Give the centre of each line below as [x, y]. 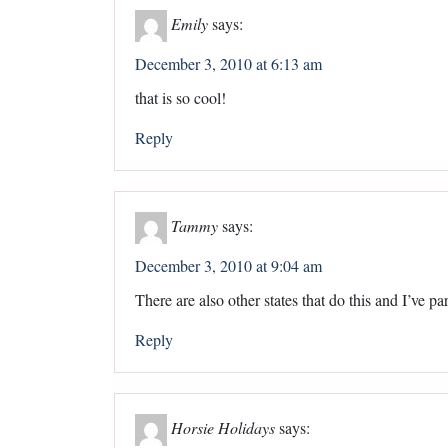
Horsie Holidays [223, 427]
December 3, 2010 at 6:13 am [228, 63]
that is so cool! [180, 97]
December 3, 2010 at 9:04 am [228, 265]
